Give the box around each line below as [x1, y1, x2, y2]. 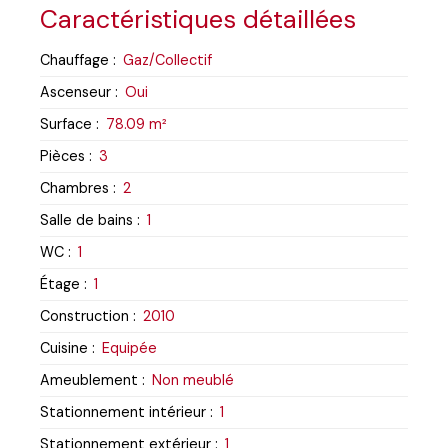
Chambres [40, 178, 109, 197]
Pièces [40, 146, 85, 165]
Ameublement [40, 370, 138, 389]
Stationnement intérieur [40, 402, 206, 421]
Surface [40, 114, 92, 133]
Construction [40, 306, 129, 325]
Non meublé [152, 370, 234, 389]
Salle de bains [40, 210, 133, 229]
